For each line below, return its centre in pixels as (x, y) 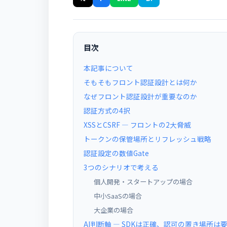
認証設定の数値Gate (116, 153)
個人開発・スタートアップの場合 (143, 182)
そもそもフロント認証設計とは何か (140, 82)
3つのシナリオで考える (121, 167)
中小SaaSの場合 (118, 196)
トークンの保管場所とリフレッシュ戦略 (147, 139)
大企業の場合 (113, 210)
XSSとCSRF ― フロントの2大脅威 (137, 125)
